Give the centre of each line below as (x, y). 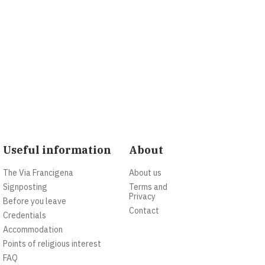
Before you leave (34, 201)
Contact (144, 211)
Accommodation (33, 230)
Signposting (25, 187)
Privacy (143, 197)
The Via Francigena (38, 173)
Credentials (24, 216)
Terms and (148, 187)
